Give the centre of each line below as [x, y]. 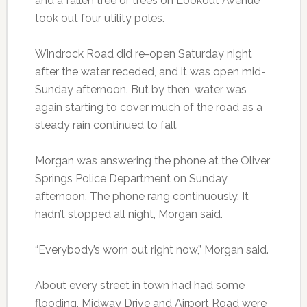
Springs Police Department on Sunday [131, 179]
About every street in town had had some [139, 286]
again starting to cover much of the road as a [148, 108]
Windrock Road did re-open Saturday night [143, 54]
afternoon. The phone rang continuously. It [142, 197]
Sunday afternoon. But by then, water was [140, 90]
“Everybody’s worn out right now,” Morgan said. [151, 250]
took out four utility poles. [99, 19]
